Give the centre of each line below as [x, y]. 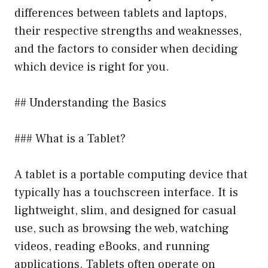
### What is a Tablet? [70, 138]
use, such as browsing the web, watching [122, 228]
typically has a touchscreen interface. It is [126, 192]
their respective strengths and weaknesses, [128, 31]
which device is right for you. [92, 67]
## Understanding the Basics [90, 103]
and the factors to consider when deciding [126, 49]
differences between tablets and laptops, [121, 13]
